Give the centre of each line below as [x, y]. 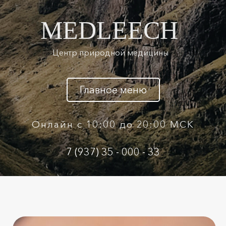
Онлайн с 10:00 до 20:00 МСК [113, 124]
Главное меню [113, 90]
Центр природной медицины [110, 52]
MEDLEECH [109, 30]
